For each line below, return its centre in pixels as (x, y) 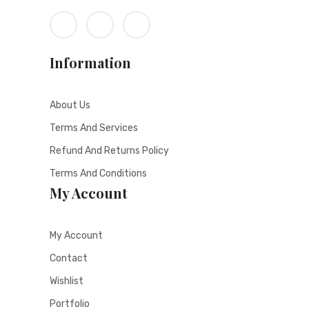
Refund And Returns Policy (109, 151)
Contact (69, 259)
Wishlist (67, 281)
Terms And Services (94, 128)
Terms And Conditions (98, 174)
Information (90, 63)
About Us (70, 106)
